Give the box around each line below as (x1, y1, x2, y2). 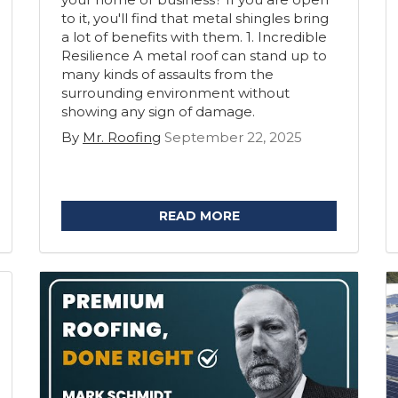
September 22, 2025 (164, 129, 302, 146)
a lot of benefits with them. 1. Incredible (61, 28, 327, 45)
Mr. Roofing (83, 129, 161, 146)
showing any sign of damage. (61, 103, 255, 120)
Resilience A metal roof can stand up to (61, 47, 327, 64)
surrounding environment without (61, 84, 290, 101)
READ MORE (158, 208, 240, 224)
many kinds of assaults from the (61, 66, 274, 83)
